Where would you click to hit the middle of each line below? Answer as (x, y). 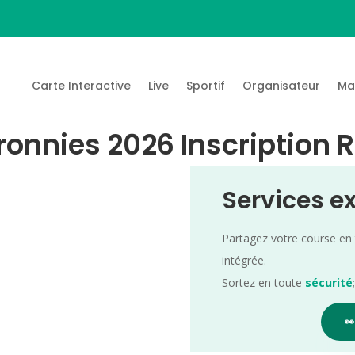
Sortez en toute (264, 282)
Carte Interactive (82, 85)
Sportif (206, 85)
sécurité (329, 282)
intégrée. (244, 260)
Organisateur (282, 85)
